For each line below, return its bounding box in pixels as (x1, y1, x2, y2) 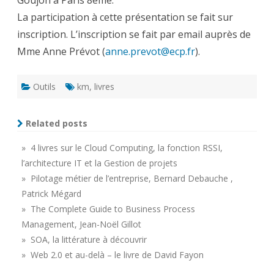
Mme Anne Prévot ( (17, 45, 105, 59)
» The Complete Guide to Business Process (21, 203, 195, 215)
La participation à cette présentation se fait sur (17, 10, 233, 24)
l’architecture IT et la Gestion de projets (21, 157, 177, 169)
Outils (33, 81, 56, 93)
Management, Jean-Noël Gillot (21, 218, 141, 231)
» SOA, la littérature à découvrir (21, 234, 147, 246)
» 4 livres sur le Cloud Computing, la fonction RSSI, (21, 142, 223, 154)
